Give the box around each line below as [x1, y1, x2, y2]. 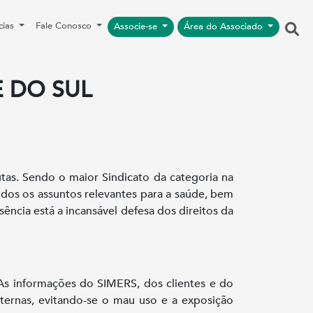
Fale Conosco [35, 20, 94, 32]
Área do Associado [183, 20, 265, 33]
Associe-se [113, 20, 160, 33]
